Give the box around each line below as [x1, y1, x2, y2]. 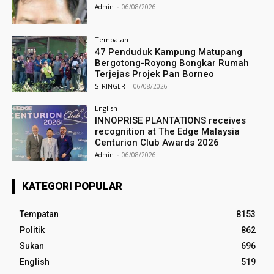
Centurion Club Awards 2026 [95, 137, 220, 148]
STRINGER [95, 82, 126, 91]
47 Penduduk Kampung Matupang [95, 46, 243, 58]
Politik [20, 224, 45, 235]
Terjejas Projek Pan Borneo [95, 68, 215, 80]
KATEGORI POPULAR [22, 179, 122, 192]
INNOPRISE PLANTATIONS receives [95, 115, 246, 126]
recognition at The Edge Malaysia [95, 126, 240, 137]
